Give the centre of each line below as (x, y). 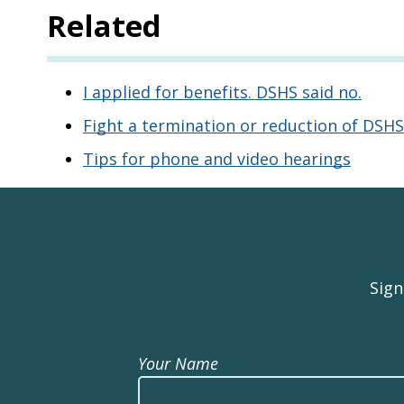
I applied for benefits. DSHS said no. (222, 92)
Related (104, 26)
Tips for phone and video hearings (217, 159)
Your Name (178, 363)
